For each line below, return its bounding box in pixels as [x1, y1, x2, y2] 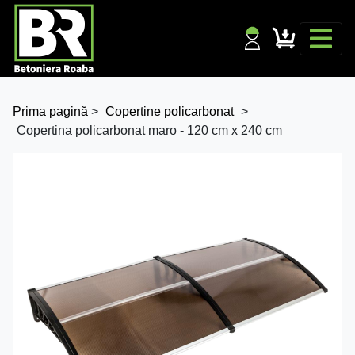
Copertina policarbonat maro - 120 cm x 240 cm [17, 124, 282, 137]
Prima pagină [13, 105, 88, 118]
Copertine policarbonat [105, 105, 234, 118]
